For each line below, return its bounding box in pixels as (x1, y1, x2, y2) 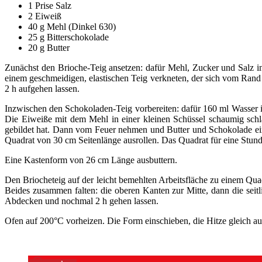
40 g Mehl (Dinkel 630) (28, 21, 116, 32)
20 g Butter (28, 42, 70, 53)
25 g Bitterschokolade (28, 32, 109, 42)
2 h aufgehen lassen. (5, 83, 80, 94)
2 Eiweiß (28, 11, 61, 21)
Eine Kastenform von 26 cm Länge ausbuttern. (5, 154, 177, 165)
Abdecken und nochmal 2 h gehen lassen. (5, 195, 158, 206)
